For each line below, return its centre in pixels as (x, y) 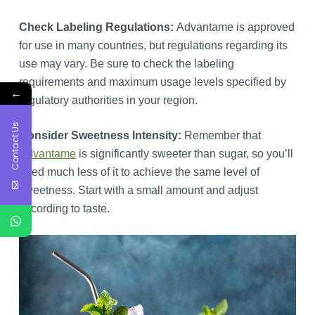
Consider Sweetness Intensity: (101, 135)
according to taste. (64, 208)
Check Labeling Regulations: (97, 27)
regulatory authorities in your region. (108, 100)
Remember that (222, 135)
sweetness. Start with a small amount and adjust (138, 190)
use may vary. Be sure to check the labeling (126, 63)
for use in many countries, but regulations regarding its (153, 45)
